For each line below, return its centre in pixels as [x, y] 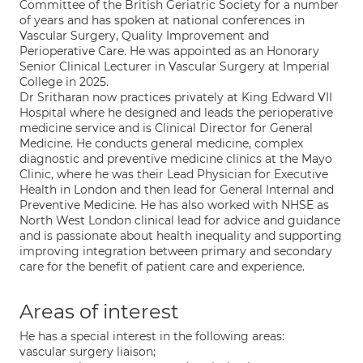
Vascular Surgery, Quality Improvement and [144, 36]
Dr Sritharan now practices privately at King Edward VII [176, 97]
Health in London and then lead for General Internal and [177, 190]
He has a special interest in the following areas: [152, 336]
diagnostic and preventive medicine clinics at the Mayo [176, 159]
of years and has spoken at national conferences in [162, 20]
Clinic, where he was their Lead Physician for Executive [174, 174]
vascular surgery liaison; [88, 352]
